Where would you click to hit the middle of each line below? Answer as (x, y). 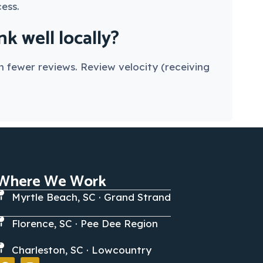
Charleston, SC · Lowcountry (82, 249)
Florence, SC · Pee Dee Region (85, 223)
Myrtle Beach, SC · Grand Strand (92, 197)
